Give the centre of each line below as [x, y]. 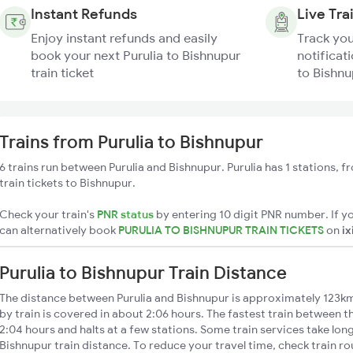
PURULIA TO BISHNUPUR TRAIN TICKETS [222, 230]
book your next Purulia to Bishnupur [136, 55]
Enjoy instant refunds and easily [124, 38]
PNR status [125, 214]
